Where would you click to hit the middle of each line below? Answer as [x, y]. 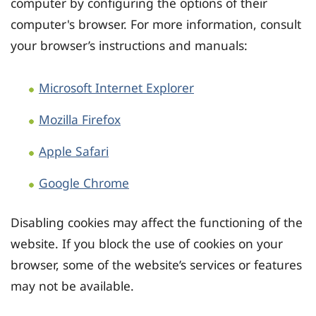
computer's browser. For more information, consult [156, 24]
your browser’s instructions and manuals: [129, 45]
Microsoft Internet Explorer [116, 88]
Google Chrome [84, 183]
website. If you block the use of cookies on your [147, 244]
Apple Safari [74, 151]
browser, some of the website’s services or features [156, 265]
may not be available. [72, 286]
